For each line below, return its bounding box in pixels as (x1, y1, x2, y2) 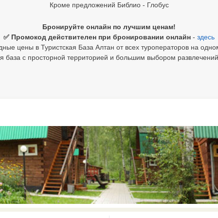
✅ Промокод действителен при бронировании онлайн (3, 33, 193, 41)
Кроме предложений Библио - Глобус (49, 1, 169, 9)
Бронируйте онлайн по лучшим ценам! (42, 23, 176, 31)
